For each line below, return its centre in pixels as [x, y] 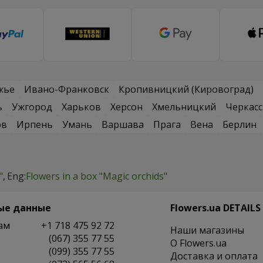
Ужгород [32, 107]
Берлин [240, 125]
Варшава [123, 125]
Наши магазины [207, 230]
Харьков [81, 107]
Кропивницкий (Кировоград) [186, 90]
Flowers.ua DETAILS [215, 208]
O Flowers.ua [198, 243]
